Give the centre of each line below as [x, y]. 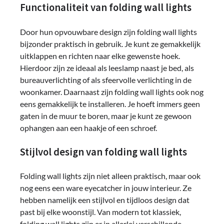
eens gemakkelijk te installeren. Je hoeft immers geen [110, 103]
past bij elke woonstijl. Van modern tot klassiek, [100, 212]
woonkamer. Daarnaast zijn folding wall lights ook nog [112, 91]
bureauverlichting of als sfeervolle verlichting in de [106, 79]
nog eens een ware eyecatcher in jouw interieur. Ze [106, 188]
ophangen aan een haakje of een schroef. [88, 127]
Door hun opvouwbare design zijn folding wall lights [108, 31]
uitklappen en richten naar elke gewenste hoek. [100, 55]
